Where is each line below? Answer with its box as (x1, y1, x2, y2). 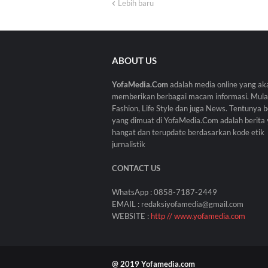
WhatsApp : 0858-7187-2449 (112, 187, 217, 197)
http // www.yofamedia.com (151, 211, 245, 221)
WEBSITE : (112, 211, 151, 221)
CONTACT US (112, 163, 160, 173)
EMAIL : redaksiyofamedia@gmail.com (112, 199, 243, 209)
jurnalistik (112, 139, 145, 150)
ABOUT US (112, 55, 157, 66)
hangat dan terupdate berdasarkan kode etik (112, 127, 264, 138)
